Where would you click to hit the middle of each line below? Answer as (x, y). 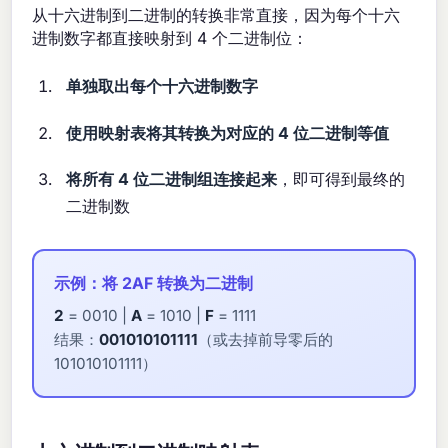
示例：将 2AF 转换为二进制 (154, 283)
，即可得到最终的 (341, 179)
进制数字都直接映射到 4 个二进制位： (170, 38)
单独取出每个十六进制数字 (162, 86)
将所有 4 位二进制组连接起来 (172, 179)
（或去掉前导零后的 (266, 340)
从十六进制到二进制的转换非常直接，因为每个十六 (216, 15)
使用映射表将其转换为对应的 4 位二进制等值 (228, 132)
